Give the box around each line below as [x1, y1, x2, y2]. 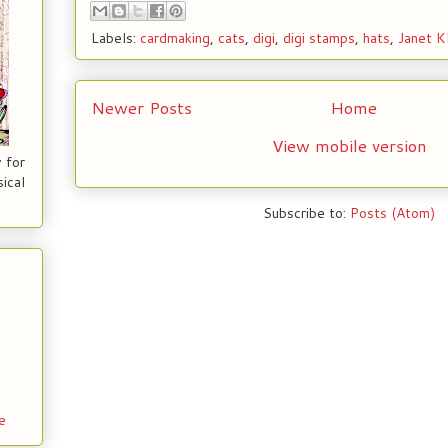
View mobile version [271, 133, 427, 157]
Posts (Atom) [350, 203, 435, 224]
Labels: [91, 27, 140, 48]
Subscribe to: [263, 203, 350, 224]
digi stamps [283, 27, 355, 48]
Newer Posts [91, 95, 192, 119]
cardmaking [140, 27, 210, 48]
